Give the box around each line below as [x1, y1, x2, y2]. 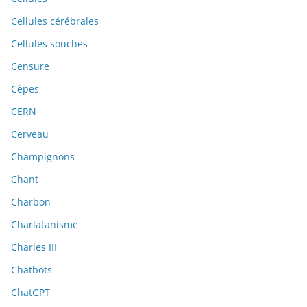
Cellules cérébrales [11, 14, 99, 28]
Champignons [11, 150, 75, 164]
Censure [11, 60, 49, 73]
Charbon [11, 195, 51, 209]
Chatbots [11, 263, 52, 277]
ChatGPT [11, 286, 50, 299]
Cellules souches [11, 37, 88, 51]
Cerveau [11, 127, 49, 141]
